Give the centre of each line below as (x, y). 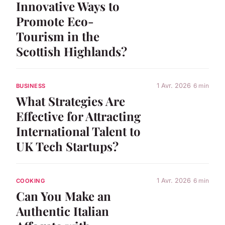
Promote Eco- (55, 21)
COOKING (31, 181)
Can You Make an (64, 196)
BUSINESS (31, 86)
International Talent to (78, 131)
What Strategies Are (71, 101)
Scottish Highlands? (72, 51)
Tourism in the (58, 36)
